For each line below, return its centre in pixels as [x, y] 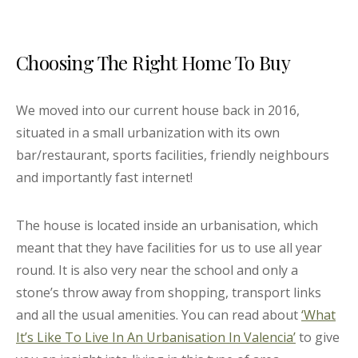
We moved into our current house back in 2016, [158, 111]
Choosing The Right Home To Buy [153, 63]
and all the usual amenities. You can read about [159, 315]
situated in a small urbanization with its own [148, 133]
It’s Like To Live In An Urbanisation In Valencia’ [156, 338]
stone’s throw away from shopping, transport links [169, 293]
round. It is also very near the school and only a [157, 270]
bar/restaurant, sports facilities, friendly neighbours [173, 155]
